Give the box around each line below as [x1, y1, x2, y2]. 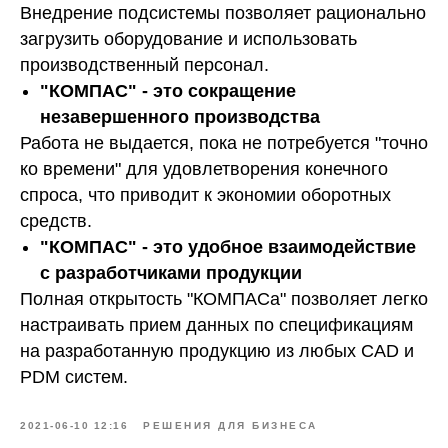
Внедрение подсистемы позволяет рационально [20, 2, 426, 23]
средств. [20, 210, 92, 231]
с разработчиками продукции [40, 262, 302, 283]
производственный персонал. [20, 54, 269, 75]
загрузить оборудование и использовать [20, 28, 357, 49]
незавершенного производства [40, 106, 320, 127]
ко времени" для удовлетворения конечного [20, 158, 388, 179]
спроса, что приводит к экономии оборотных [20, 184, 391, 205]
